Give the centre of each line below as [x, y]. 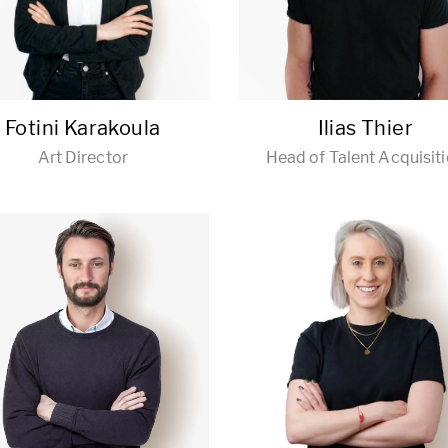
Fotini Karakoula [83, 128]
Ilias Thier [365, 128]
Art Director [82, 157]
